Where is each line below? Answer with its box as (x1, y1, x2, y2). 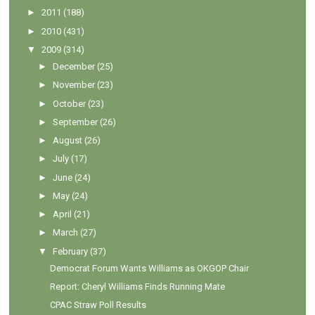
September (53, 116, 98, 127)
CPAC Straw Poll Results (49, 300, 146, 311)
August (53, 135, 83, 146)
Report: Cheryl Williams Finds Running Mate (49, 281, 225, 292)
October (53, 98, 86, 109)
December (53, 61, 96, 72)
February (53, 245, 89, 257)
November (53, 79, 96, 91)
